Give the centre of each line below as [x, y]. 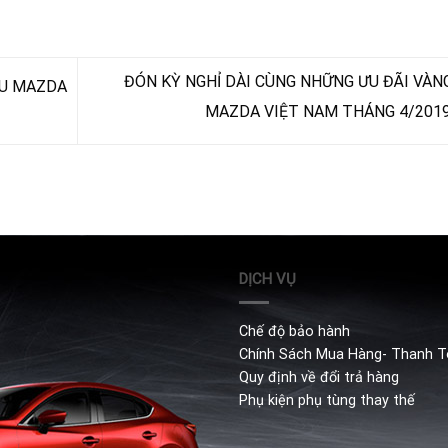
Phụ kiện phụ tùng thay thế [327, 401]
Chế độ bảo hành [294, 332]
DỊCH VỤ [267, 278]
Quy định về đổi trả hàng [319, 378]
